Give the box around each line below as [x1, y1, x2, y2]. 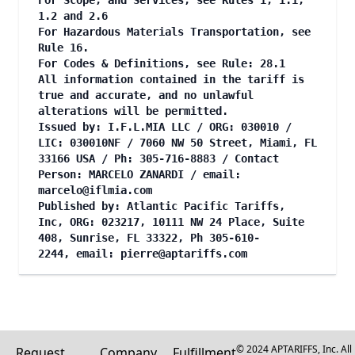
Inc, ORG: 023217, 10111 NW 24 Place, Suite [38, 216, 304, 228]
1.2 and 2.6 [38, 10, 114, 22]
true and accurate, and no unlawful [38, 89, 254, 101]
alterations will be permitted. [38, 105, 228, 117]
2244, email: [38, 247, 120, 260]
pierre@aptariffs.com [120, 247, 247, 260]
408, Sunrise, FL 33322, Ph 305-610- [38, 231, 260, 244]
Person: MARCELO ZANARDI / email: [38, 168, 241, 181]
